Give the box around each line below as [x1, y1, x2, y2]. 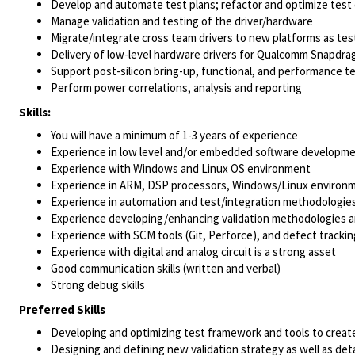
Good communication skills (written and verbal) [51, 261, 281, 276]
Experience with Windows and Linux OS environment [51, 161, 311, 176]
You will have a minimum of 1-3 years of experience [51, 128, 298, 143]
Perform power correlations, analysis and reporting [51, 80, 302, 95]
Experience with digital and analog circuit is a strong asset [51, 244, 336, 259]
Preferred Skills [19, 302, 105, 317]
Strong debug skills [51, 277, 145, 292]
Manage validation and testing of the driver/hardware [51, 13, 313, 29]
